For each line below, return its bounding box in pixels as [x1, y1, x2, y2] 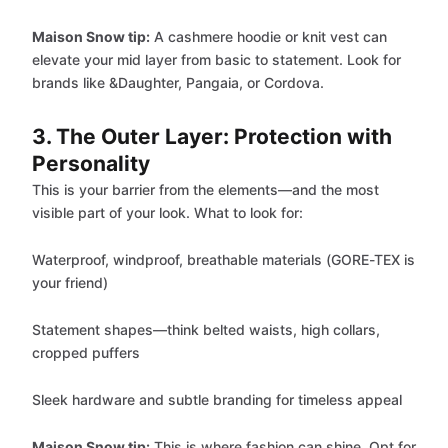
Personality [32, 151, 150, 176]
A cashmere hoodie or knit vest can [150, 28, 387, 45]
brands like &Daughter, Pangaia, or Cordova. [32, 74, 324, 91]
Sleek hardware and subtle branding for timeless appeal [32, 391, 402, 408]
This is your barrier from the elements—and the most [32, 181, 379, 198]
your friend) [32, 274, 108, 291]
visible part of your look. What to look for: [32, 204, 303, 221]
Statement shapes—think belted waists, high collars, [32, 321, 380, 338]
